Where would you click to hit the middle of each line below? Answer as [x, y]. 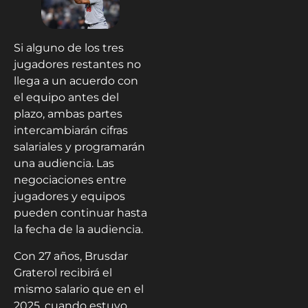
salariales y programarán [79, 147]
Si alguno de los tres [69, 48]
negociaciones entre [70, 180]
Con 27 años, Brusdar [71, 256]
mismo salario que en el [79, 289]
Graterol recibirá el [63, 272]
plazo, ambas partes [68, 114]
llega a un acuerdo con [76, 81]
